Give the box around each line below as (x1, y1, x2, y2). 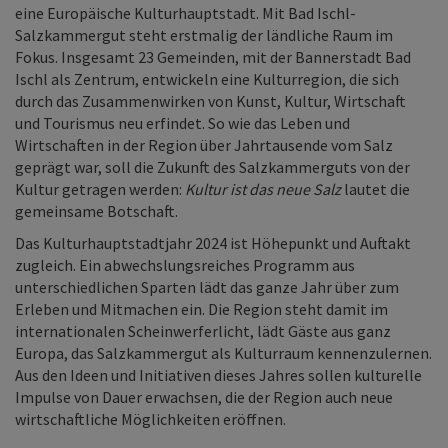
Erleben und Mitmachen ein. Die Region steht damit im (15, 298, 388, 319)
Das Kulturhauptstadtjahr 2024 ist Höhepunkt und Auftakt (15, 232, 411, 253)
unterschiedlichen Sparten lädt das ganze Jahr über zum (15, 276, 399, 297)
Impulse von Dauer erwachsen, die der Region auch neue (15, 386, 393, 407)
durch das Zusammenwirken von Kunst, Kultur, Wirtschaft (15, 90, 406, 111)
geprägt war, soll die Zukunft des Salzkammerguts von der (15, 156, 410, 177)
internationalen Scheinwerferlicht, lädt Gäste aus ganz (15, 320, 391, 341)
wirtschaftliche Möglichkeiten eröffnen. (15, 408, 286, 429)
